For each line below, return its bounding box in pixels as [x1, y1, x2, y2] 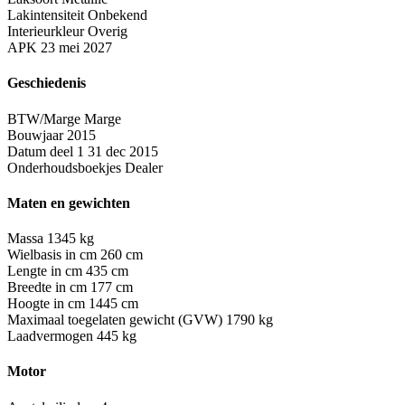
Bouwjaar [7, 127, 63, 143]
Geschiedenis [7, 75, 86, 91]
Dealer [125, 159, 163, 175]
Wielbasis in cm [7, 247, 97, 263]
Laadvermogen [7, 328, 93, 344]
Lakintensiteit [7, 7, 84, 24]
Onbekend [88, 7, 147, 24]
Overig [88, 24, 127, 40]
